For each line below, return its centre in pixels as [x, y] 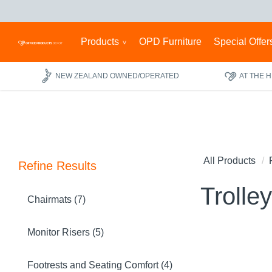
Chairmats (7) [56, 199]
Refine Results [57, 166]
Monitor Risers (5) [66, 232]
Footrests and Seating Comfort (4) [100, 265]
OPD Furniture [170, 42]
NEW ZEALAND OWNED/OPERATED [117, 76]
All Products [229, 161]
